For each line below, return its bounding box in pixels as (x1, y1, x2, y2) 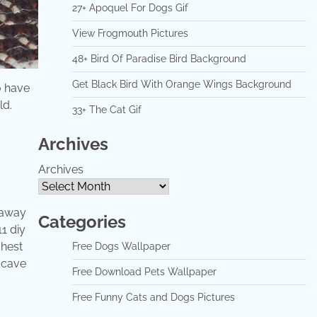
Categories (38, 212, 126, 232)
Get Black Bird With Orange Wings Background (71, 79, 292, 90)
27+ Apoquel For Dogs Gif (71, 2, 188, 13)
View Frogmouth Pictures (71, 28, 188, 39)
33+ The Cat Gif (71, 104, 142, 115)
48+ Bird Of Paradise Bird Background (71, 53, 246, 64)
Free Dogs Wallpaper (71, 241, 171, 252)
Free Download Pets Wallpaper (71, 266, 217, 277)
